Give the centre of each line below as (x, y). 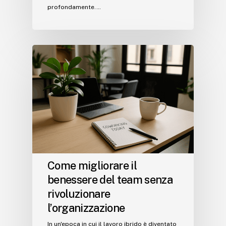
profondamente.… (74, 7)
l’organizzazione (86, 208)
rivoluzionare (79, 193)
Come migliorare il (92, 165)
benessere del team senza (110, 179)
